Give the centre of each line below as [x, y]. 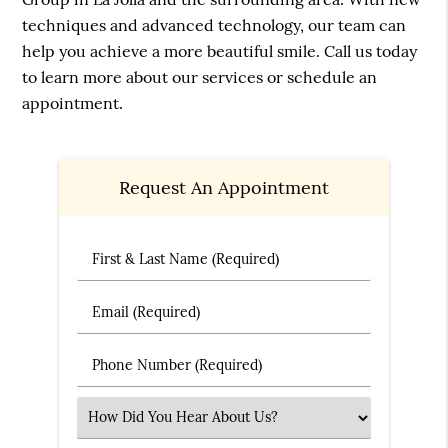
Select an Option [147, 416]
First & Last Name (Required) [186, 257]
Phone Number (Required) [178, 363]
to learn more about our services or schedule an [200, 77]
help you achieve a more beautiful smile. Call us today [220, 51]
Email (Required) [147, 310]
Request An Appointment [224, 187]
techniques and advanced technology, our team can [214, 25]
